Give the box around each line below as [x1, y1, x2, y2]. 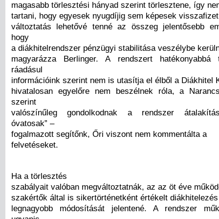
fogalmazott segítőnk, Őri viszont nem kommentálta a [11, 129, 207, 139]
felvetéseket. [11, 140, 58, 150]
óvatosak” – [11, 118, 54, 129]
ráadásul [11, 65, 43, 75]
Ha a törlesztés [11, 171, 67, 181]
